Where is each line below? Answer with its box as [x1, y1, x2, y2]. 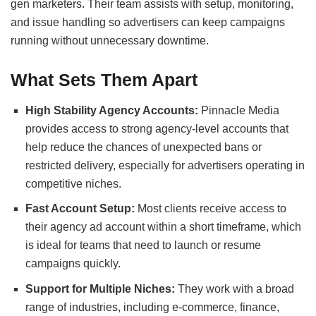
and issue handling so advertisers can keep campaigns [11, 16, 285, 29]
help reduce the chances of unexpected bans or [25, 140, 262, 153]
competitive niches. [25, 177, 121, 190]
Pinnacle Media [197, 104, 279, 116]
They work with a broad [174, 283, 294, 296]
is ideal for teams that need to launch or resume [25, 239, 261, 252]
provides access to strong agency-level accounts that [25, 122, 288, 135]
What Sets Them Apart [11, 70, 197, 90]
